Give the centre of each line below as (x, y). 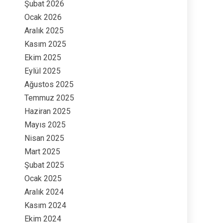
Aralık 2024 (44, 192)
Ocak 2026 (43, 17)
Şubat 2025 (44, 165)
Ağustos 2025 (49, 85)
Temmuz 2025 (49, 98)
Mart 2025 (42, 152)
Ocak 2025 (43, 179)
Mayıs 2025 (45, 125)
